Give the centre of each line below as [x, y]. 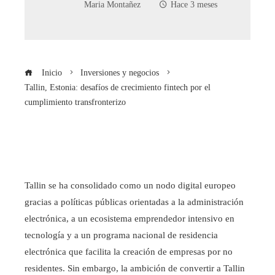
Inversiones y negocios [120, 72]
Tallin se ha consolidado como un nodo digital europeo [130, 185]
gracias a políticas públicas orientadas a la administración [134, 202]
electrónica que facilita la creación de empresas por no [129, 251]
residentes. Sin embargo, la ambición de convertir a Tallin [135, 268]
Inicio [51, 72]
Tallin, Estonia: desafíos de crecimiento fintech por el [118, 87]
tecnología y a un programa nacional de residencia [121, 235]
